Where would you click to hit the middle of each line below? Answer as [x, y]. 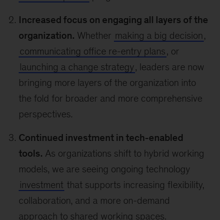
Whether [95, 35]
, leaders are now [170, 67]
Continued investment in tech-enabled [101, 137]
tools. [31, 153]
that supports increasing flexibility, [135, 185]
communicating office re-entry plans [93, 51]
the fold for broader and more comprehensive [111, 98]
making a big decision [159, 35]
